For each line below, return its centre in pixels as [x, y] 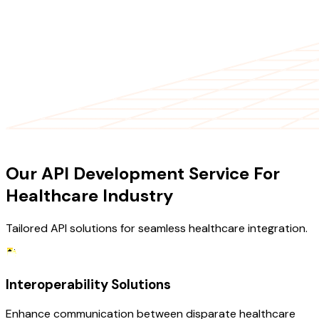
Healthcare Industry [89, 196]
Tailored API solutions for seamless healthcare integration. [157, 228]
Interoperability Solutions [88, 284]
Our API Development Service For [143, 174]
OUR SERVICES [43, 141]
